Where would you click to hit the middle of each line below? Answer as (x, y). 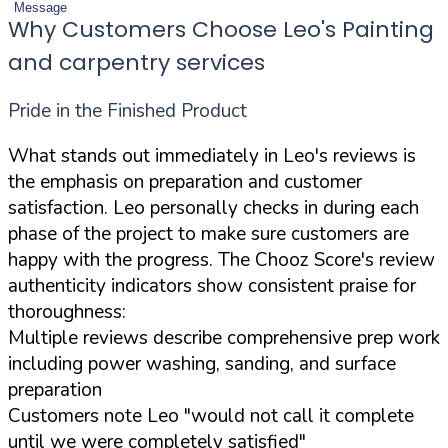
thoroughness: (67, 311)
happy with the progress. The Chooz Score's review (221, 259)
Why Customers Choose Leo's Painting (221, 29)
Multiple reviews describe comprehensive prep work (224, 337)
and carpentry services (136, 62)
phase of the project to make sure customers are (208, 233)
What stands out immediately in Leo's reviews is (212, 155)
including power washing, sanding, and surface (202, 363)
